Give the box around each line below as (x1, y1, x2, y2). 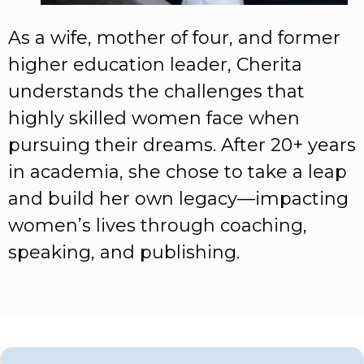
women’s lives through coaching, (8, 214, 307, 237)
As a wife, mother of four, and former (8, 27, 340, 50)
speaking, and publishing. (8, 241, 240, 264)
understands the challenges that (8, 80, 305, 103)
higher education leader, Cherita (8, 54, 302, 76)
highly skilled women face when (8, 107, 300, 130)
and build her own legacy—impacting (8, 188, 349, 210)
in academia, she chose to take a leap (8, 161, 347, 184)
